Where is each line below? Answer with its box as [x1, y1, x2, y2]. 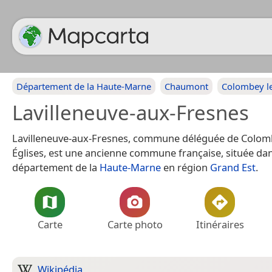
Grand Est [210, 160, 256, 174]
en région [161, 160, 210, 174]
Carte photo [107, 217, 163, 231]
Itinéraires [195, 217, 244, 231]
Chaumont [165, 80, 208, 92]
